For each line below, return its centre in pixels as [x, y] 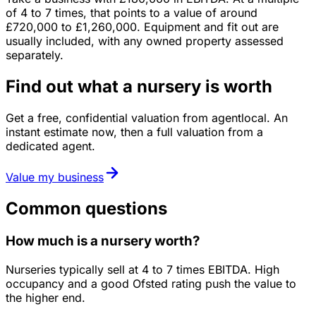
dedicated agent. [50, 146]
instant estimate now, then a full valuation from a [134, 132]
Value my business [55, 177]
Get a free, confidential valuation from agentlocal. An [147, 118]
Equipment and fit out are [211, 27]
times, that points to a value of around [154, 13]
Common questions [86, 209]
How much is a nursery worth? [103, 241]
